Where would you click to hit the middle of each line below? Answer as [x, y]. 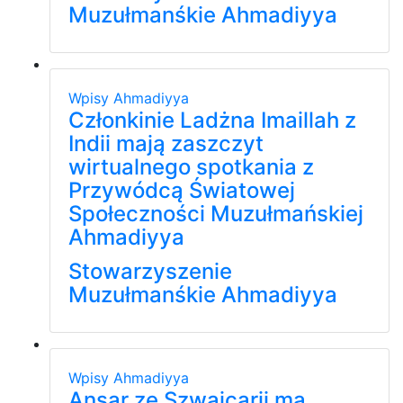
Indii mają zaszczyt [166, 143]
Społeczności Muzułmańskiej [216, 213]
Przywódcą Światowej [182, 190]
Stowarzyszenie [150, 271]
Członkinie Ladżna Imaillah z [212, 120]
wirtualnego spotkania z [191, 166]
